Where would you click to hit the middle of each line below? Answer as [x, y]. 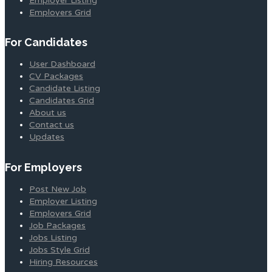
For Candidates [46, 42]
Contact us [52, 125]
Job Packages [57, 226]
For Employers [43, 168]
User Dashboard [62, 64]
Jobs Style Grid [59, 250]
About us [48, 113]
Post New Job [58, 189]
